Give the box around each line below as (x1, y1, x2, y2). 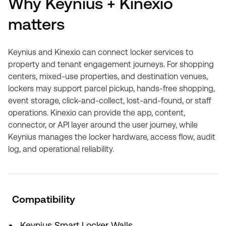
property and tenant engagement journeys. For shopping (8, 60, 214, 69)
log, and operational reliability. (8, 144, 114, 154)
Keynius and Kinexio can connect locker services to (8, 47, 193, 57)
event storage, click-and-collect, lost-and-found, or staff (8, 96, 211, 105)
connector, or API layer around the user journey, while (8, 120, 198, 130)
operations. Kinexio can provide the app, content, (8, 108, 185, 118)
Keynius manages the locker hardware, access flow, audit (8, 132, 215, 142)
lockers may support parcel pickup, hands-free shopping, (8, 84, 215, 93)
